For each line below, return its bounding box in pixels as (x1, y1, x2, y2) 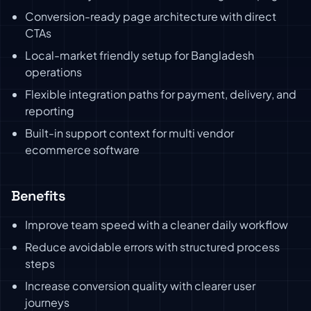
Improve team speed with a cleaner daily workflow (25, 217, 288, 232)
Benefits (11, 187, 65, 205)
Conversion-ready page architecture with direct (25, 9, 276, 24)
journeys (25, 295, 69, 310)
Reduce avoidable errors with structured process (25, 239, 280, 254)
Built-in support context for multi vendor (25, 126, 234, 140)
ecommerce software (25, 142, 140, 157)
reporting (25, 103, 74, 118)
